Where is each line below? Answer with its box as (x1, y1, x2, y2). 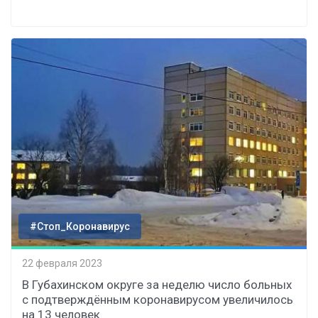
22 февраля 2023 (22, 258, 102, 270)
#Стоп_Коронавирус (30, 220, 130, 232)
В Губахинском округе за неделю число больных (22, 277, 292, 292)
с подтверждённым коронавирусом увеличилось (22, 292, 293, 307)
